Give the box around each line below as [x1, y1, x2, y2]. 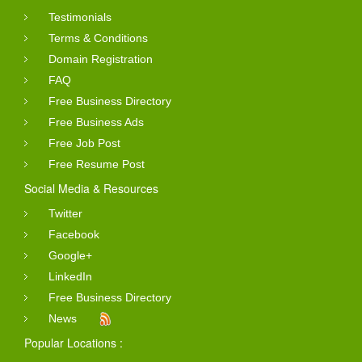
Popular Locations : [24, 334, 123, 351]
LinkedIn [48, 269, 92, 283]
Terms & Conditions [48, 31, 148, 44]
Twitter [48, 206, 82, 220]
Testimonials [48, 10, 112, 23]
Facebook [48, 227, 99, 241]
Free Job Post [48, 136, 120, 149]
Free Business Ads [48, 115, 144, 128]
